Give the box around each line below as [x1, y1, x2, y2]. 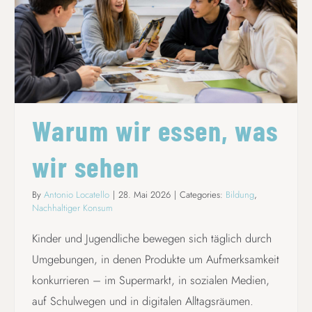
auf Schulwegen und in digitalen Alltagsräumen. [31, 292, 253, 309]
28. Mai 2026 [118, 187, 171, 201]
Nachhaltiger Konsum [31, 201, 113, 214]
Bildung [225, 187, 254, 201]
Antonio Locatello [43, 187, 109, 201]
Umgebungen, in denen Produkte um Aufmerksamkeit [31, 251, 279, 267]
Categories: [179, 187, 226, 201]
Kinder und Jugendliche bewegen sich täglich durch [31, 230, 272, 247]
